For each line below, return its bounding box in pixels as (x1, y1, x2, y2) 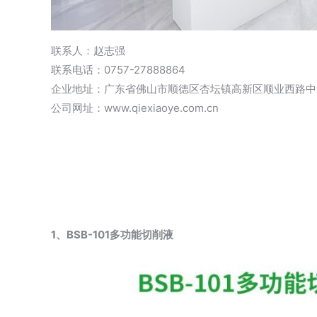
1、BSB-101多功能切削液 (51, 228, 173, 242)
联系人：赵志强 (51, 44, 125, 58)
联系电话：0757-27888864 (51, 63, 185, 77)
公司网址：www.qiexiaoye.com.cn (51, 101, 219, 115)
